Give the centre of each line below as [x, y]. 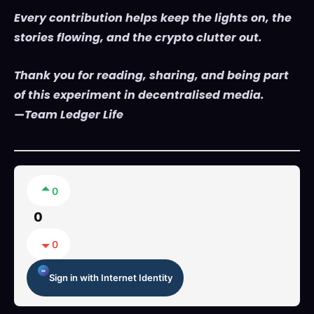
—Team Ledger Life [69, 115]
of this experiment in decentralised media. [139, 95]
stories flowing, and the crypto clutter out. [138, 38]
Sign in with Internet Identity [111, 278]
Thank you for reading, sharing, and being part [151, 76]
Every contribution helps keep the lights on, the [153, 18]
